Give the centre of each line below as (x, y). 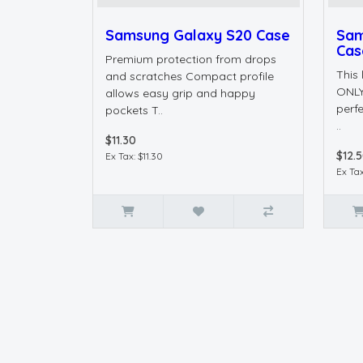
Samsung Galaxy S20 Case (198, 36)
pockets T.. (134, 111)
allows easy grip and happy (180, 94)
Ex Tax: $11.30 (134, 156)
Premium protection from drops (191, 60)
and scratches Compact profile (190, 77)
